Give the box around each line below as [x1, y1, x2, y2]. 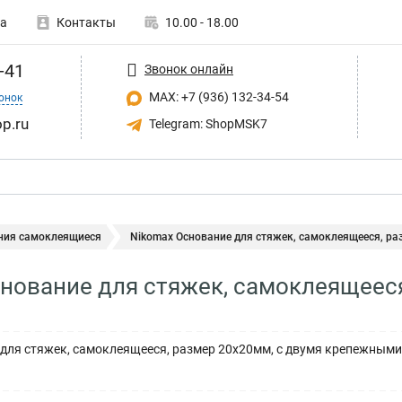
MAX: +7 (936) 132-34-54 [146, 90, 289, 104]
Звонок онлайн [144, 61, 233, 76]
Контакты [57, 15, 116, 30]
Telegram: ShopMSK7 [146, 116, 267, 131]
